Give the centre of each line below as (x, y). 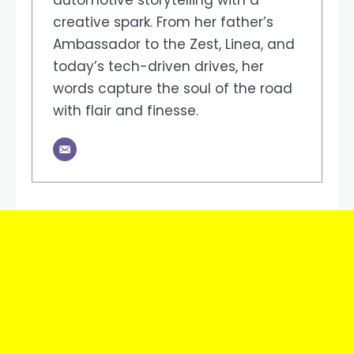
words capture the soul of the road (172, 89)
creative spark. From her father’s (163, 23)
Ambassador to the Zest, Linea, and (173, 45)
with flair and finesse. (125, 111)
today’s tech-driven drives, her (158, 67)
